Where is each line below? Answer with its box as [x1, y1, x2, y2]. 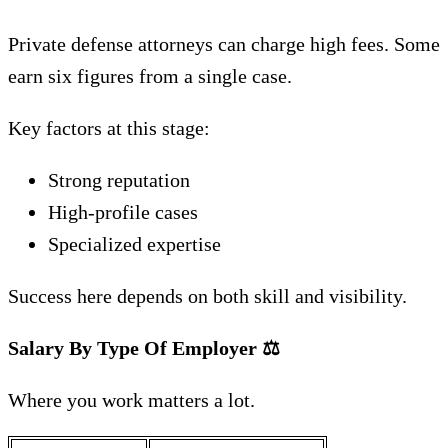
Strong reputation [48, 169, 190, 191]
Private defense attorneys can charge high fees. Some [8, 33, 440, 55]
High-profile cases [48, 201, 198, 223]
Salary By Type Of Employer [8, 337, 262, 359]
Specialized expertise [48, 233, 221, 255]
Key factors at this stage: [8, 117, 210, 139]
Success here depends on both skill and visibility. [8, 285, 407, 307]
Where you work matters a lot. [8, 389, 255, 411]
